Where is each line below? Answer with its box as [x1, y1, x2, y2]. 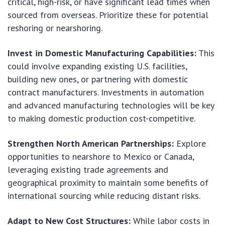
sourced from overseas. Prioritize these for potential [8, 9, 208, 21]
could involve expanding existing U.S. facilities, [8, 60, 187, 72]
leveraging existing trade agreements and [8, 164, 168, 176]
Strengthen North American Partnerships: [8, 138, 174, 150]
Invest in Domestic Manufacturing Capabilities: [8, 47, 196, 59]
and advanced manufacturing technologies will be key [8, 99, 214, 111]
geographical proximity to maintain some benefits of [8, 177, 208, 189]
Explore [174, 138, 206, 150]
